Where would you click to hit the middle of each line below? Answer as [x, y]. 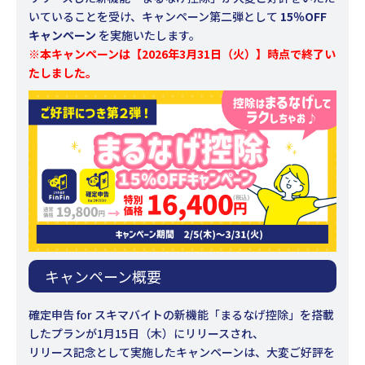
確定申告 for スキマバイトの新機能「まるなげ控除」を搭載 [181, 315]
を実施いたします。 [148, 35]
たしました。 [63, 73]
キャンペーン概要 [103, 277]
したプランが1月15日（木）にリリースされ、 [146, 334]
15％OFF [302, 16]
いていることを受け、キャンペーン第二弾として [153, 16]
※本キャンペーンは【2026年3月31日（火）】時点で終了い [182, 54]
